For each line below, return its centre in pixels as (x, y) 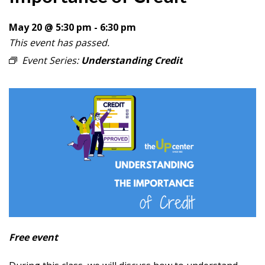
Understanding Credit (132, 60)
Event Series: (51, 60)
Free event (33, 237)
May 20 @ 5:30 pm (50, 27)
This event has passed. (59, 43)
